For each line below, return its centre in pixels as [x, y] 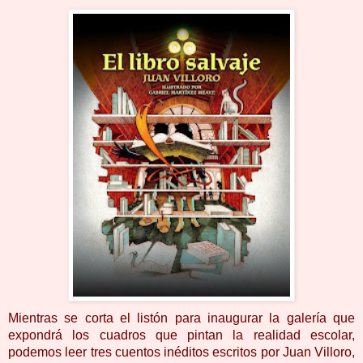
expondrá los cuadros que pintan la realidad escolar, [181, 335]
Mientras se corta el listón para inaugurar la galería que [181, 318]
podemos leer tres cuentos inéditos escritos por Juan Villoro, [181, 352]
